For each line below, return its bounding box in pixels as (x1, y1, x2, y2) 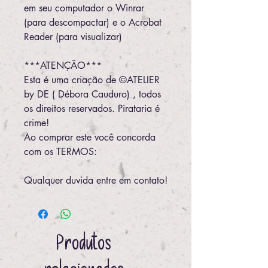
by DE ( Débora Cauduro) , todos (24, 88, 161, 100)
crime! (24, 117, 49, 129)
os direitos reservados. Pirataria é (24, 102, 160, 115)
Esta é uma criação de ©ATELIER (24, 74, 160, 86)
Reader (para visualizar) (24, 31, 122, 43)
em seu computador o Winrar (24, 2, 144, 14)
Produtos (56, 230, 111, 261)
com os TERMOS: (24, 145, 97, 158)
